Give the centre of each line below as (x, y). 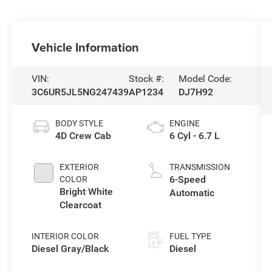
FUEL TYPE (190, 236)
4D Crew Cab (83, 136)
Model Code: (206, 79)
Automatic (192, 193)
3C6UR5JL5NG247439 (80, 92)
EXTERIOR (80, 167)
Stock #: (147, 79)
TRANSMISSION (199, 167)
